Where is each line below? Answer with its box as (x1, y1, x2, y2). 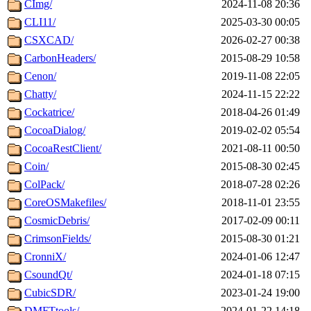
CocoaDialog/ (24, 124, 85, 137)
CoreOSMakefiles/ (24, 196, 106, 209)
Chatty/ (24, 88, 56, 101)
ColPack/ (24, 178, 65, 191)
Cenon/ (24, 70, 56, 83)
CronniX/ (24, 251, 66, 263)
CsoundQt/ (24, 269, 72, 281)
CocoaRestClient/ (24, 142, 101, 155)
